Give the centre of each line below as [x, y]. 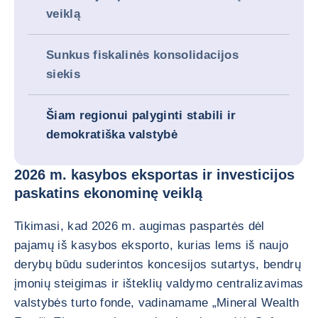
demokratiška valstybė [112, 135]
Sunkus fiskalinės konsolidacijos [142, 55]
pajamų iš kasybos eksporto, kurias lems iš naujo [152, 245]
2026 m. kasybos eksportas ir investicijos [154, 175]
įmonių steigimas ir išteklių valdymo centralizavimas [159, 284]
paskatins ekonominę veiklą [108, 193]
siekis [64, 74]
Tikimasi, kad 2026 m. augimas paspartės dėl [139, 226]
